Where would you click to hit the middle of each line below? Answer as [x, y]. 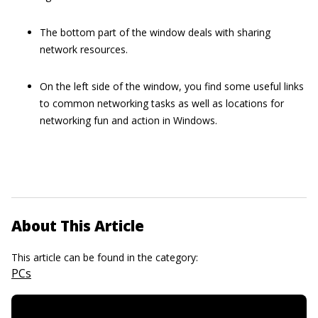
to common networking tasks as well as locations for [162, 103]
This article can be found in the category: [106, 257]
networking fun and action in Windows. [128, 120]
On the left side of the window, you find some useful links [172, 86]
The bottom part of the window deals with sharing [155, 32]
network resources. [84, 49]
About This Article [78, 225]
